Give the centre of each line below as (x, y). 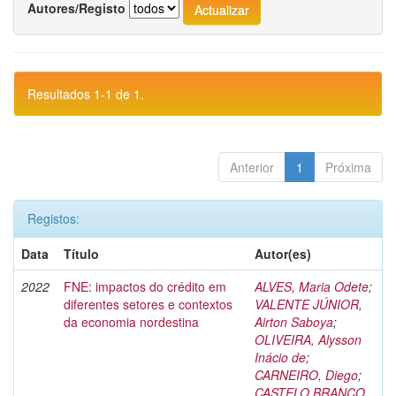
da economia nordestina (131, 322)
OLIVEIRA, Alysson (308, 339)
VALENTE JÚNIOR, (308, 304)
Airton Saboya (294, 322)
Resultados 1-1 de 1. (86, 94)
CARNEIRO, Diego (306, 375)
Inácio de (280, 357)
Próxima (348, 167)
